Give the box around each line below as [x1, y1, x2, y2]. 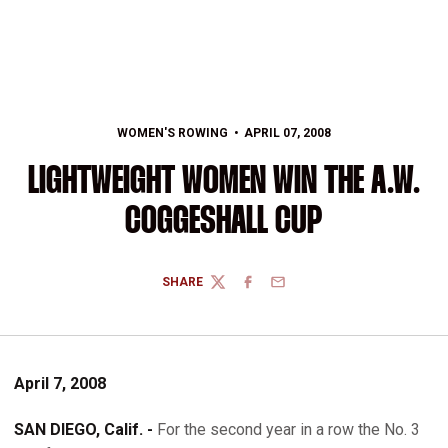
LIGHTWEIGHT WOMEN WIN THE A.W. [28, 164, 420, 201]
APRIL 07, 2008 [243, 126, 331, 140]
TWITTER [209, 282, 263, 297]
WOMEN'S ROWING [117, 126, 229, 140]
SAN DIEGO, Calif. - [14, 420, 157, 439]
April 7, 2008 [14, 374, 106, 393]
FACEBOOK [239, 282, 304, 297]
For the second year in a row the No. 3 [157, 420, 420, 439]
